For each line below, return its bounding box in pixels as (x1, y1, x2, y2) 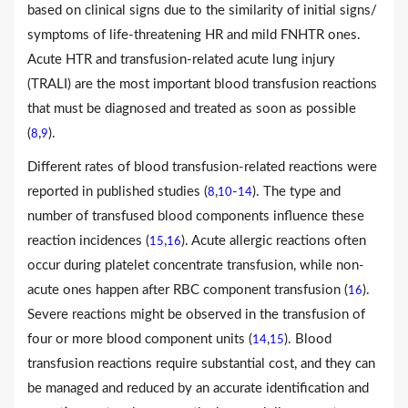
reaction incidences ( (27, 233, 149, 248)
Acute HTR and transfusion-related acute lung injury (27, 52, 335, 66)
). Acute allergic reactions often (181, 233, 366, 248)
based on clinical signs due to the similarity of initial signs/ (27, 3, 377, 17)
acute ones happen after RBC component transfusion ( (27, 282, 348, 297)
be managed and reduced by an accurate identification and (27, 381, 369, 395)
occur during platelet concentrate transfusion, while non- (27, 258, 364, 272)
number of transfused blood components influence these (27, 209, 364, 223)
